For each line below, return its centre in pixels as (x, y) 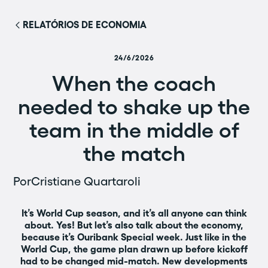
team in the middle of (134, 130)
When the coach (134, 83)
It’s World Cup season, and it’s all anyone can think (134, 213)
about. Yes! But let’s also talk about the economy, (134, 225)
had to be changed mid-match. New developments (134, 261)
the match (134, 153)
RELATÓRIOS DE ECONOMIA (85, 25)
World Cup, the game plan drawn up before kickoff (134, 249)
